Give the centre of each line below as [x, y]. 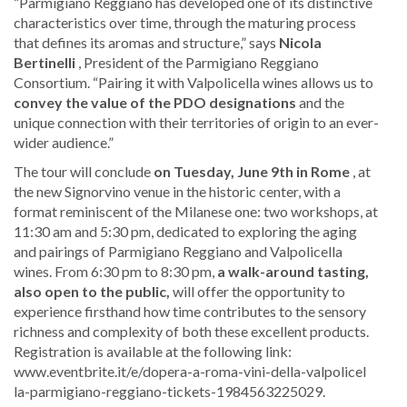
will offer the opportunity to [258, 292]
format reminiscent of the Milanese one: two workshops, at [196, 212]
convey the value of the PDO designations [155, 103]
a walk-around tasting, [293, 272]
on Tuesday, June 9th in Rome [252, 172]
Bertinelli [45, 63]
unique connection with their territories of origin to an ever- [196, 123]
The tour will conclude [84, 172]
